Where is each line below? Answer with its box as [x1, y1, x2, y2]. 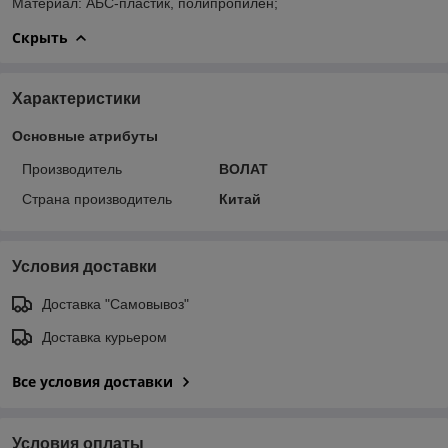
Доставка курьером [42, 328, 167, 345]
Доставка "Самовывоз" [42, 295, 189, 312]
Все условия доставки [12, 371, 173, 391]
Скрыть [12, 27, 68, 47]
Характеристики [12, 89, 141, 107]
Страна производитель [22, 190, 172, 207]
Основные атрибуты [12, 127, 158, 144]
